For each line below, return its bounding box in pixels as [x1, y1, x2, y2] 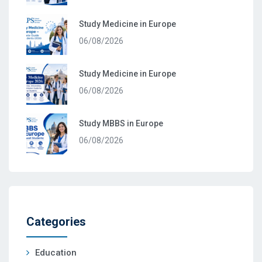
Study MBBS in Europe [79, 119, 163, 129]
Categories [26, 215, 86, 229]
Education [35, 247, 77, 258]
